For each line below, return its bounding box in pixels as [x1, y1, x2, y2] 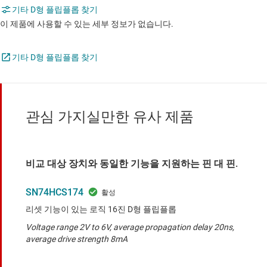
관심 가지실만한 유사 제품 [26, 108, 194, 126]
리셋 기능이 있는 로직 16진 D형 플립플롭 [26, 204, 176, 215]
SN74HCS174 [26, 187, 83, 198]
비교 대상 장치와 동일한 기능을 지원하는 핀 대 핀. [26, 158, 238, 170]
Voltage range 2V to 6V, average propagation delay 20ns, [26, 222, 234, 232]
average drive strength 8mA [26, 234, 128, 244]
